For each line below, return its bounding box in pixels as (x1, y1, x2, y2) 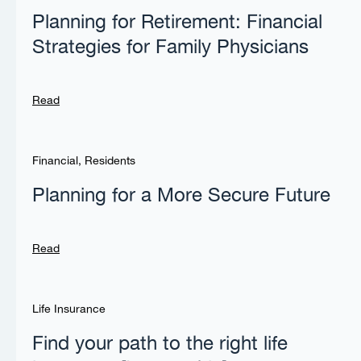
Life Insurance (32, 301, 106, 319)
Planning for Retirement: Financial (32, 7, 322, 39)
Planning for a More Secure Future (32, 180, 330, 212)
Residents (85, 152, 135, 171)
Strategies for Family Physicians (32, 32, 309, 64)
